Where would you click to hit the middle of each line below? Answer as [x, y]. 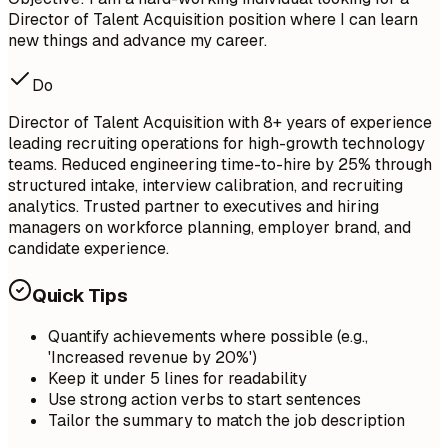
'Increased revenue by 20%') [152, 358]
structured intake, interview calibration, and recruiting [205, 185]
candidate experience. [88, 248]
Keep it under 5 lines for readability [177, 379]
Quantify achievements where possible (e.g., [208, 337]
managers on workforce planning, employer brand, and [209, 227]
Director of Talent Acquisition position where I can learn [213, 19]
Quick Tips [80, 295]
